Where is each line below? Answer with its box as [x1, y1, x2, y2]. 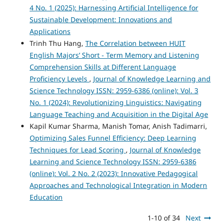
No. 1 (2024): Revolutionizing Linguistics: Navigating [29, 97, 202, 107]
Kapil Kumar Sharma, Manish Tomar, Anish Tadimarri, [29, 121, 207, 131]
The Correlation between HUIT [85, 38, 185, 48]
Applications [29, 26, 71, 36]
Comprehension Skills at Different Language [29, 62, 176, 72]
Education [29, 192, 63, 202]
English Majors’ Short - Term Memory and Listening [29, 50, 199, 60]
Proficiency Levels [29, 74, 89, 83]
